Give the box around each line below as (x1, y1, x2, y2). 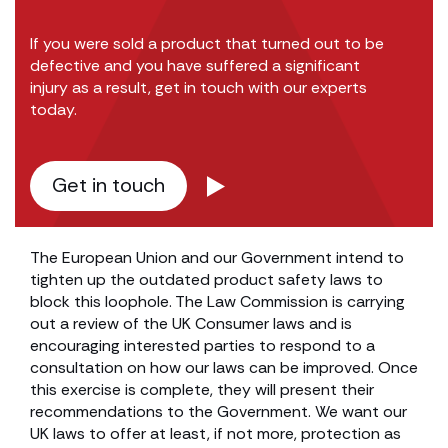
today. (30, 99, 77, 120)
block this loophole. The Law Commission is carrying (30, 291, 405, 312)
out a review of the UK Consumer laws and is (30, 313, 352, 334)
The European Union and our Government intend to (30, 247, 404, 268)
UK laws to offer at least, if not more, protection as (30, 423, 401, 444)
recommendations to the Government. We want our (30, 401, 407, 422)
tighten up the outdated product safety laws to (30, 269, 383, 290)
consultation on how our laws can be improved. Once (30, 357, 418, 378)
